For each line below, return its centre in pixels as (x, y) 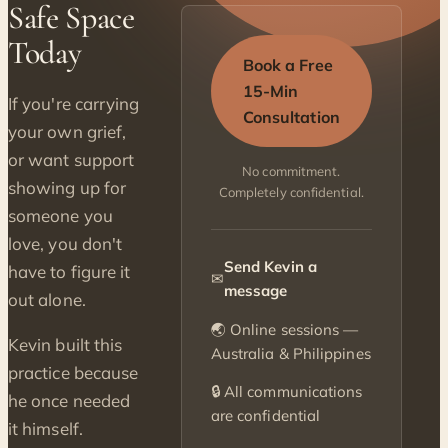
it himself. (45, 429)
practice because (73, 373)
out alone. (47, 300)
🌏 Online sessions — (284, 329)
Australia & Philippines (290, 353)
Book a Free (287, 64)
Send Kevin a (270, 267)
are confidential (265, 415)
